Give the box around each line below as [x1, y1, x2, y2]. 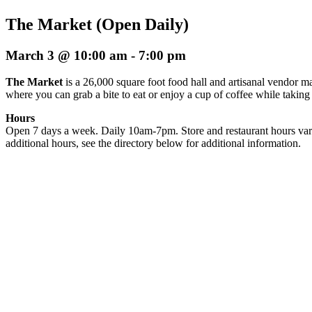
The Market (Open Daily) [6, 15, 189, 33]
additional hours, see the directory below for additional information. [6, 137, 301, 150]
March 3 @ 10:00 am [6, 47, 127, 63]
